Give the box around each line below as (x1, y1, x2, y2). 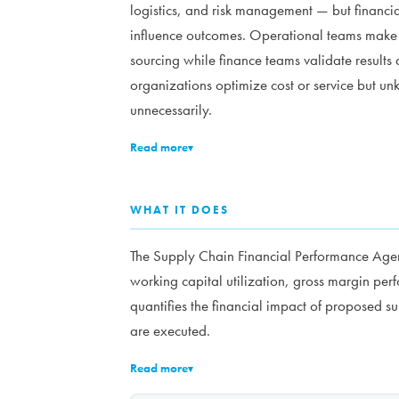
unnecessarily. (130, 101, 212, 120)
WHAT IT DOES (130, 202, 229, 218)
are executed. (130, 322, 210, 341)
